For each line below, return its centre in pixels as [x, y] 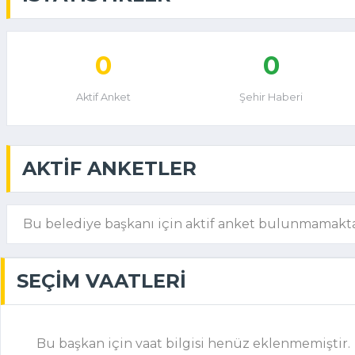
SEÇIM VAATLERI [101, 281]
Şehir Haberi [271, 97]
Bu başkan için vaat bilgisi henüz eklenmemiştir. [193, 344]
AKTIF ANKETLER [109, 168]
